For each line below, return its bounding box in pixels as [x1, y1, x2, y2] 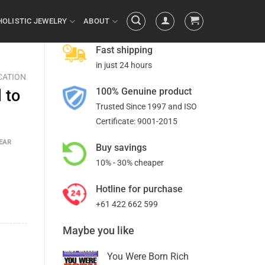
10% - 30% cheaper [96, 158, 164, 167]
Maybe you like [63, 224, 134, 237]
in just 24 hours [96, 60, 152, 70]
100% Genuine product [96, 86, 192, 97]
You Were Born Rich [107, 251, 189, 262]
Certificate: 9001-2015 [96, 117, 177, 126]
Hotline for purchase [96, 183, 183, 195]
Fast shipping [96, 44, 153, 56]
